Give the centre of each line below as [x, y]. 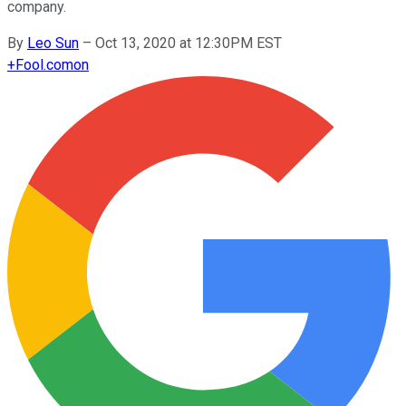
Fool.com [44, 64]
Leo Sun [53, 43]
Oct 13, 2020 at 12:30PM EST [188, 43]
